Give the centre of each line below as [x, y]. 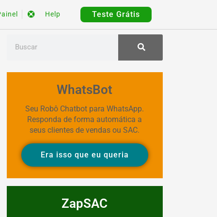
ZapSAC [85, 203]
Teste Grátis [116, 14]
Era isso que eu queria [85, 155]
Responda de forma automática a [85, 119]
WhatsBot [85, 89]
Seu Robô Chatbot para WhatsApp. [85, 108]
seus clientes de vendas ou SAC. [85, 130]
